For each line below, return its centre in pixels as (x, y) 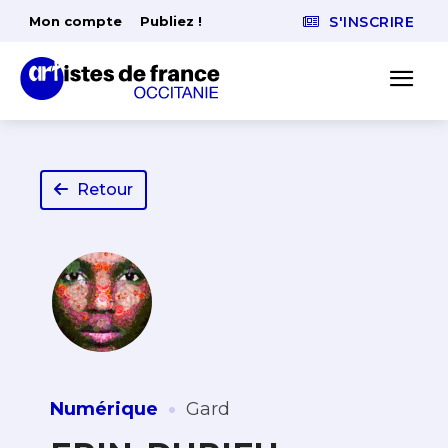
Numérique (104, 408)
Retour (104, 190)
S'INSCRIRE (371, 22)
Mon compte (75, 21)
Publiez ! (171, 21)
